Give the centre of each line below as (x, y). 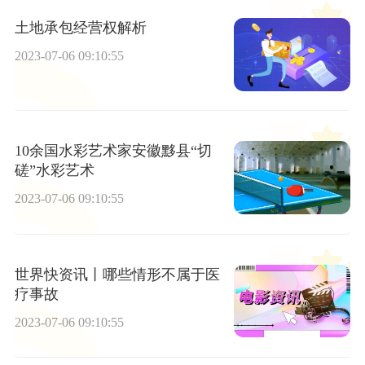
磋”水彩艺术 (54, 171)
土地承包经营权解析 (80, 27)
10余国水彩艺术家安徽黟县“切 (113, 151)
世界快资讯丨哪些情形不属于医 (117, 274)
